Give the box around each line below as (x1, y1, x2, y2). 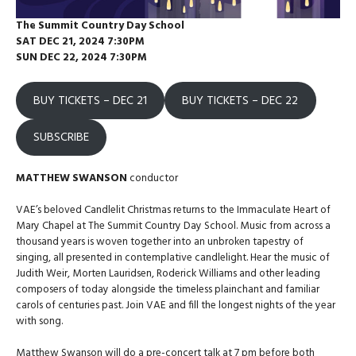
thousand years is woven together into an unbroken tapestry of (16, 233, 304, 250)
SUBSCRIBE (33, 127, 90, 147)
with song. (16, 312, 63, 330)
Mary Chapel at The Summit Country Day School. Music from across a (16, 217, 331, 234)
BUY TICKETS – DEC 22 (182, 91, 299, 110)
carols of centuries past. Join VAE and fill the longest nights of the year (16, 296, 335, 314)
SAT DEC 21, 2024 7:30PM (16, 33, 145, 51)
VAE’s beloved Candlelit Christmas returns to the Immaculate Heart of (16, 201, 331, 219)
